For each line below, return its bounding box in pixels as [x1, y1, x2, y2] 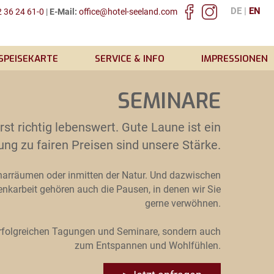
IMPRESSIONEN [201, 53, 268, 65]
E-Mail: [49, 7, 77, 17]
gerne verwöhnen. [145, 197, 221, 209]
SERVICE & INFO [95, 53, 165, 65]
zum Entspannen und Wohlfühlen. [75, 239, 221, 251]
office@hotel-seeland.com [78, 7, 177, 17]
